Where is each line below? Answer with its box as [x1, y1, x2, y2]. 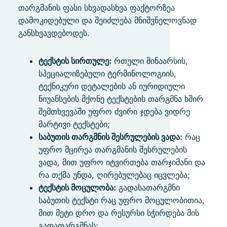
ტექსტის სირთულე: [39, 56, 111, 66]
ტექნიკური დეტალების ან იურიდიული [39, 81, 185, 91]
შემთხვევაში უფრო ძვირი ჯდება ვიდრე [39, 106, 190, 117]
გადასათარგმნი [116, 182, 180, 193]
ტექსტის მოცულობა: [39, 182, 116, 193]
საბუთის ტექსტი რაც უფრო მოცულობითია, [39, 195, 205, 205]
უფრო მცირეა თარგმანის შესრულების [39, 144, 187, 155]
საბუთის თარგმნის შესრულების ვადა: [39, 132, 182, 142]
